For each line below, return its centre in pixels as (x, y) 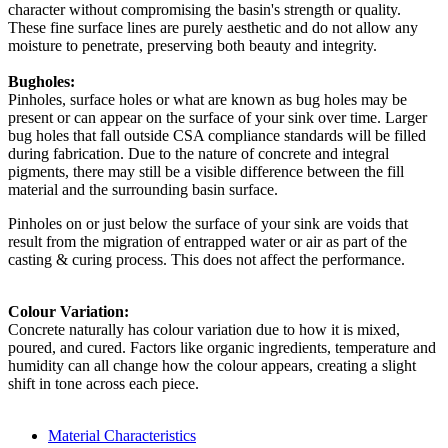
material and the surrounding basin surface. (143, 190)
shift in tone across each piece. (105, 384)
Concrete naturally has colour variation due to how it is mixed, (204, 330)
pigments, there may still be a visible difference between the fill (206, 172)
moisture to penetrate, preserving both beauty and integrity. (194, 46)
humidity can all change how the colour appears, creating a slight (212, 366)
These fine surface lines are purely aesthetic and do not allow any (213, 28)
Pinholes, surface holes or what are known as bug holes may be (207, 100)
